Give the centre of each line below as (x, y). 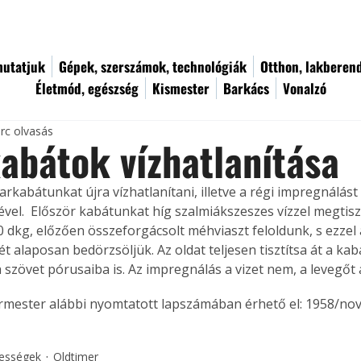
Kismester (181, 88)
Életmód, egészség (87, 88)
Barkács (246, 88)
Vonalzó (305, 88)
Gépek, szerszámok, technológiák (153, 66)
